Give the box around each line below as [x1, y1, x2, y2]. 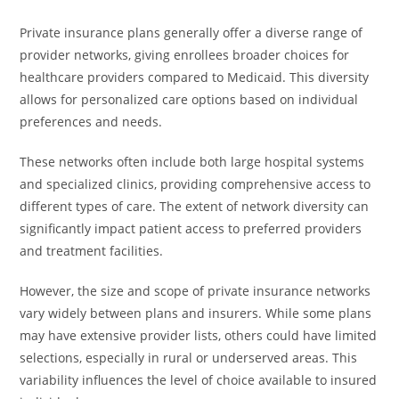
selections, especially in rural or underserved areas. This [20, 349, 358, 366]
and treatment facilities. [20, 242, 164, 259]
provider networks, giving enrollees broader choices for [20, 46, 350, 63]
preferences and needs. [20, 113, 163, 130]
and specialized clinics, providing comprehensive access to [20, 175, 371, 192]
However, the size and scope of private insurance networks [20, 282, 371, 299]
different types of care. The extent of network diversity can [20, 198, 370, 215]
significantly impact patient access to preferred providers [20, 220, 362, 237]
